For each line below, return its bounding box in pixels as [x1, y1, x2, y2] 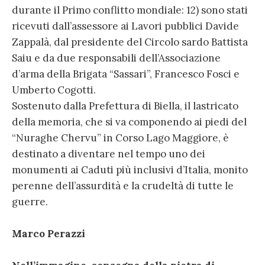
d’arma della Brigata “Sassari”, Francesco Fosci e [12, 67, 240, 81]
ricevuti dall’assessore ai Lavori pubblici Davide [12, 20, 239, 33]
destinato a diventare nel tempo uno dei [12, 147, 205, 161]
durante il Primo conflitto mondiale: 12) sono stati [12, 4, 248, 17]
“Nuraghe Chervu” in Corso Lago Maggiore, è [12, 131, 229, 145]
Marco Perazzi [12, 227, 85, 241]
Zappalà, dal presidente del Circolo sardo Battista [12, 35, 248, 49]
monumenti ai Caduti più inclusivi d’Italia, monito [12, 163, 248, 177]
